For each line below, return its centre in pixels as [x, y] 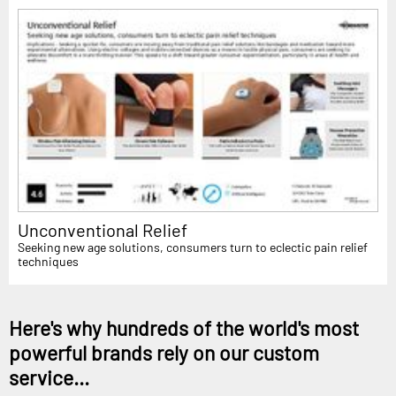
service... [49, 377]
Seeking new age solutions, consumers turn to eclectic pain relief [193, 247]
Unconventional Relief [103, 229]
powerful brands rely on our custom [164, 352]
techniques [48, 261]
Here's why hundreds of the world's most [184, 327]
